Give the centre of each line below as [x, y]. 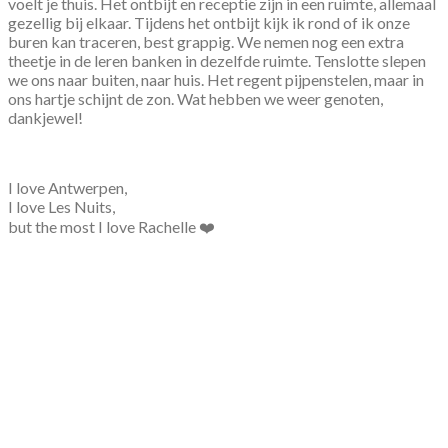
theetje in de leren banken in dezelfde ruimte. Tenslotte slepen [217, 60]
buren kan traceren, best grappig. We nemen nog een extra [206, 41]
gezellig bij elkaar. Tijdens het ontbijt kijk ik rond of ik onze [209, 22]
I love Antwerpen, [67, 187]
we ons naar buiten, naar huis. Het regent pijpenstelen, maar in [216, 79]
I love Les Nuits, [61, 206]
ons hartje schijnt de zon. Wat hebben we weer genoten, [195, 98]
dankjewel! [45, 117]
